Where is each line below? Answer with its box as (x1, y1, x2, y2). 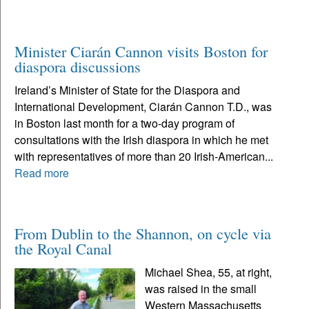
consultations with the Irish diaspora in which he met (14, 131, 268, 148)
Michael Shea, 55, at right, (145, 263, 272, 280)
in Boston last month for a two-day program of (14, 114, 235, 131)
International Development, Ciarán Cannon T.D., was (14, 98, 272, 114)
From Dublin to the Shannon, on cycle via (14, 222, 271, 243)
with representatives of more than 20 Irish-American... (14, 148, 273, 164)
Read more (14, 164, 69, 181)
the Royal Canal (14, 237, 112, 259)
